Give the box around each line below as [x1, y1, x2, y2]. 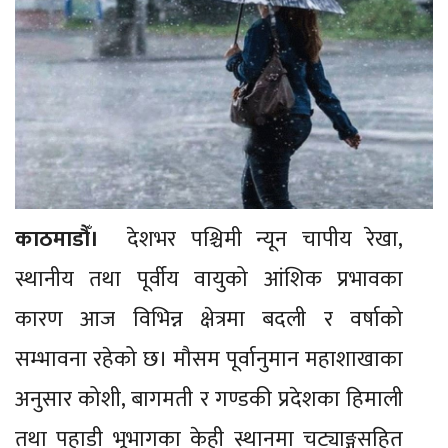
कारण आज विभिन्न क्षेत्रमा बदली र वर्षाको [15, 300, 403, 338]
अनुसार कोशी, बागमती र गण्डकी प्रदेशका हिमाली [15, 380, 403, 418]
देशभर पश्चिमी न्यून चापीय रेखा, [112, 220, 403, 258]
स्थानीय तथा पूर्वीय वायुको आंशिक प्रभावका [15, 260, 403, 298]
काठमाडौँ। [15, 220, 113, 258]
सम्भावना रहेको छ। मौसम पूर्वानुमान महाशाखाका [15, 340, 403, 378]
